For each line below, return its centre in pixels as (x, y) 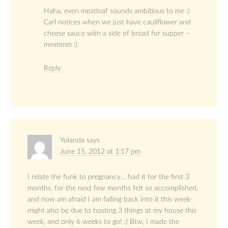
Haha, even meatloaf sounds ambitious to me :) (117, 11)
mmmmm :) (61, 45)
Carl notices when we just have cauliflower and (118, 22)
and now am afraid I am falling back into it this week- (110, 199)
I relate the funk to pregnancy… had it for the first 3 (109, 177)
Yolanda (73, 140)
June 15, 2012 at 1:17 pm (101, 151)
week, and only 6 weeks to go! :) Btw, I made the (104, 222)
